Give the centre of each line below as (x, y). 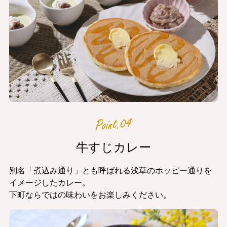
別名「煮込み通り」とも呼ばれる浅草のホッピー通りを (110, 170)
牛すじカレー (113, 147)
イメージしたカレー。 (49, 182)
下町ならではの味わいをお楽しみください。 (90, 195)
